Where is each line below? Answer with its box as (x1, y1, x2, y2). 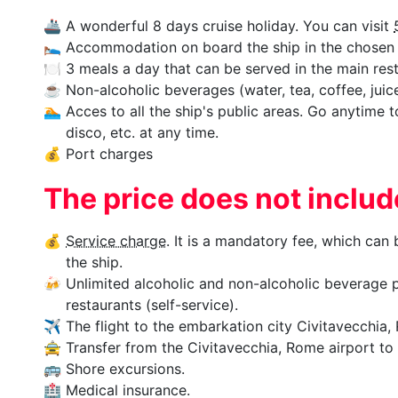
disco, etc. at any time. (66, 123, 219, 141)
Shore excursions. (66, 359, 185, 378)
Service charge (66, 231, 166, 250)
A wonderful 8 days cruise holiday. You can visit (66, 16, 394, 35)
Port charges (66, 144, 153, 163)
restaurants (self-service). (66, 295, 238, 314)
